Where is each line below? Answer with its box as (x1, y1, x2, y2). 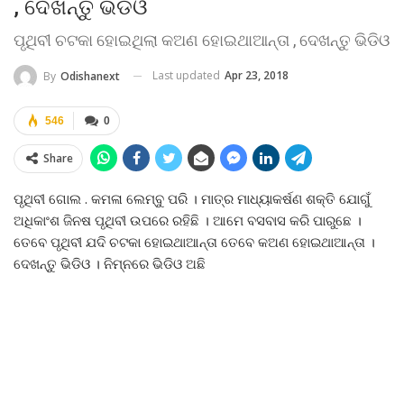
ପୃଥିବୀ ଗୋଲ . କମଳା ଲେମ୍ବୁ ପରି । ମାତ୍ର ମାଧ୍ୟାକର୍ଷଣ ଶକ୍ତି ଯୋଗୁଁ (14, 188, 371, 207)
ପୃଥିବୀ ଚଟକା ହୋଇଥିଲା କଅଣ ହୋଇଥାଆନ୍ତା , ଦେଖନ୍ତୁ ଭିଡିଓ (14, 31, 390, 50)
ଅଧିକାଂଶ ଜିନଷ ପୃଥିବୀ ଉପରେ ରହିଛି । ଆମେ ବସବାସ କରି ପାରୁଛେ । (14, 210, 362, 229)
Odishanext (60, 68, 120, 84)
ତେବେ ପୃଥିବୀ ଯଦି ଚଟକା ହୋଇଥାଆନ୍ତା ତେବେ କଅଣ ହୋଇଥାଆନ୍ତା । (14, 232, 375, 251)
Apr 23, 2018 (225, 68, 289, 84)
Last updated (152, 68, 223, 84)
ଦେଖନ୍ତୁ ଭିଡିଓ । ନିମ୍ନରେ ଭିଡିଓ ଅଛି (14, 253, 206, 272)
